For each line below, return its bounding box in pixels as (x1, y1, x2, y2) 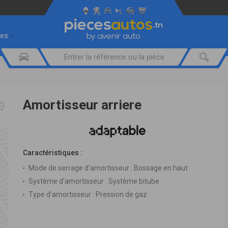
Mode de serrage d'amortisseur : (28, 163, 132, 172)
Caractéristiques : (23, 148, 82, 157)
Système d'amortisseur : (28, 177, 107, 185)
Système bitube (107, 177, 159, 185)
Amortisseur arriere (23, 97, 141, 112)
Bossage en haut (132, 163, 188, 172)
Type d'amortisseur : (28, 190, 94, 198)
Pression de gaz (94, 190, 147, 198)
